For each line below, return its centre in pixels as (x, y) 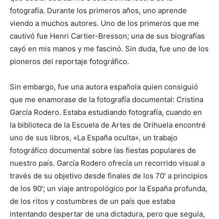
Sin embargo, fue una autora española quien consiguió (104, 87)
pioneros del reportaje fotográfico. (70, 61)
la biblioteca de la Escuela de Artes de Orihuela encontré (108, 125)
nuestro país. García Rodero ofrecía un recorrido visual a (107, 163)
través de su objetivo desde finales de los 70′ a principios (109, 175)
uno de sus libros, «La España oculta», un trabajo (94, 137)
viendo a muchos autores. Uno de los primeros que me (104, 23)
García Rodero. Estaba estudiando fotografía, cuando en (106, 112)
